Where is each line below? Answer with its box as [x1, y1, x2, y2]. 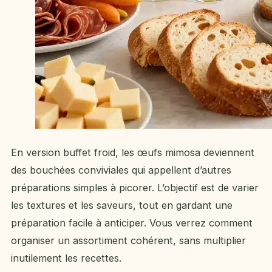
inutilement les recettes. [11, 252, 121, 265]
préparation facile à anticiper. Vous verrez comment [11, 217, 253, 229]
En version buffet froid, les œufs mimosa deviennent [11, 146, 254, 159]
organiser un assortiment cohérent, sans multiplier [11, 234, 246, 247]
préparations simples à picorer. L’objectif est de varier [11, 182, 259, 194]
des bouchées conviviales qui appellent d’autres [11, 164, 231, 177]
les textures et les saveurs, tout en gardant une [11, 199, 233, 212]
